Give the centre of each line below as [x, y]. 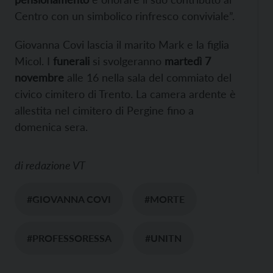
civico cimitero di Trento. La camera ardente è [125, 94]
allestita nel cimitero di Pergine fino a [104, 111]
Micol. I [34, 61]
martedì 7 [188, 61]
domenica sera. [51, 127]
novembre [39, 78]
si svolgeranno [127, 61]
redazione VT [55, 165]
